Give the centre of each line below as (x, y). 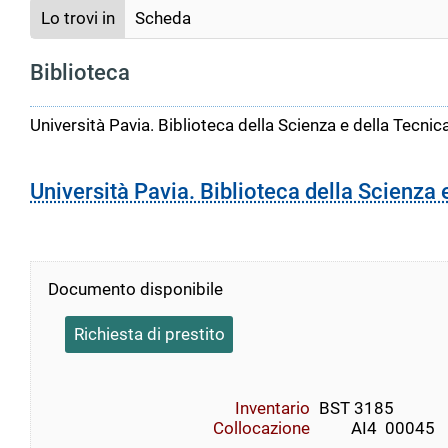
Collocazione (262, 428)
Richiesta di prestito (149, 334)
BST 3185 (356, 408)
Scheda (163, 17)
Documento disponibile (135, 288)
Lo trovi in (78, 17)
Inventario (273, 408)
